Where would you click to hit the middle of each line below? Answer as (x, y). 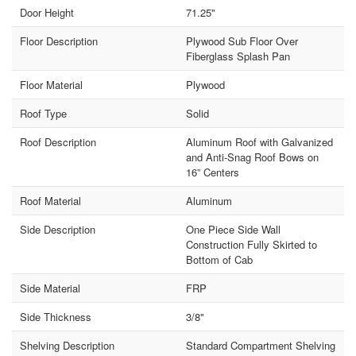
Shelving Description (68, 346)
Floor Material (52, 85)
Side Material (50, 288)
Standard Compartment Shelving (261, 346)
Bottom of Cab (219, 260)
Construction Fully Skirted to (252, 245)
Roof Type (44, 114)
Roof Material (51, 201)
